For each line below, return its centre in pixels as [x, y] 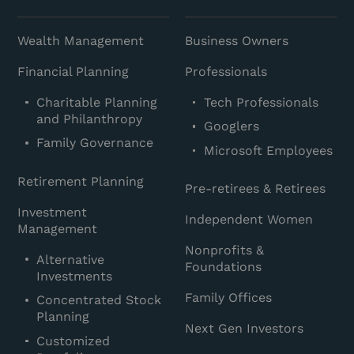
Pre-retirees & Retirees [256, 189]
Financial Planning [73, 71]
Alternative [71, 259]
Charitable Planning [97, 102]
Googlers [232, 126]
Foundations [224, 267]
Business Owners [237, 40]
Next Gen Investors [245, 328]
